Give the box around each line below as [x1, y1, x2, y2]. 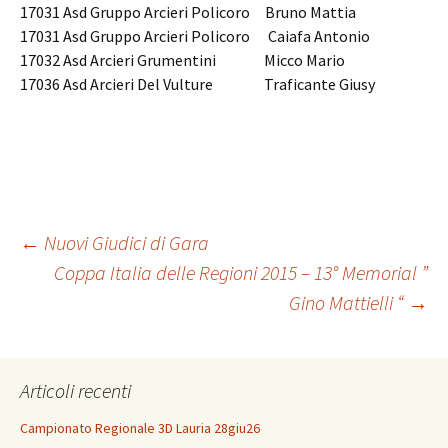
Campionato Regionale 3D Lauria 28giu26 [20, 419, 260, 437]
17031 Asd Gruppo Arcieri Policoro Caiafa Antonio [20, 26, 370, 46]
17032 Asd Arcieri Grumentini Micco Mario [20, 50, 345, 70]
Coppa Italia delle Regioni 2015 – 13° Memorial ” [54, 260, 428, 285]
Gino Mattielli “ [289, 290, 408, 315]
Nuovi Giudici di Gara [40, 230, 209, 255]
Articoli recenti [20, 378, 131, 403]
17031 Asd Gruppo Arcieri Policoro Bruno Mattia [20, 2, 356, 22]
